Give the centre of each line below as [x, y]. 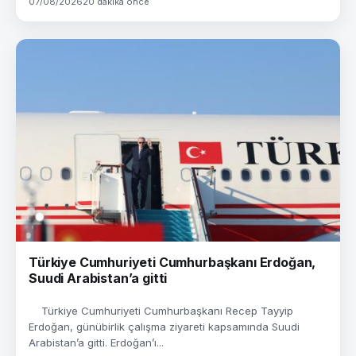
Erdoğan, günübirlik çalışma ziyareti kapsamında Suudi [164, 327]
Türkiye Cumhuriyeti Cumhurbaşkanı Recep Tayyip [161, 311]
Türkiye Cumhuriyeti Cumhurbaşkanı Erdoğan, [172, 262]
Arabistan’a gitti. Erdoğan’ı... [96, 342]
